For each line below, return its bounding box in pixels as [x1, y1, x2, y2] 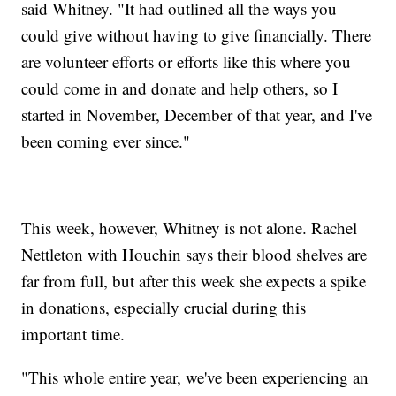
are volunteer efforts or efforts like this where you [21, 49, 352, 72]
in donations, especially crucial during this [21, 295, 307, 318]
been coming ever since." [21, 129, 191, 152]
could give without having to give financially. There [21, 23, 372, 46]
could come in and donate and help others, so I [21, 76, 339, 99]
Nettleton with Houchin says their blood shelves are [21, 242, 368, 265]
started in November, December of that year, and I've [21, 103, 373, 126]
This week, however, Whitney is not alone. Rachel [21, 216, 358, 239]
